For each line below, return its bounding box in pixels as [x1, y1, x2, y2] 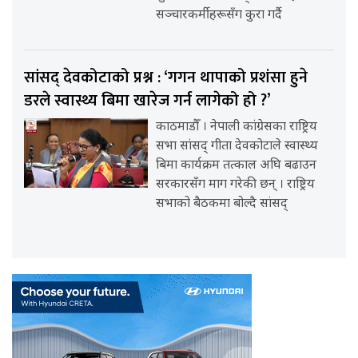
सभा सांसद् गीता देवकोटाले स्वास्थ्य [156, 137, 319, 155]
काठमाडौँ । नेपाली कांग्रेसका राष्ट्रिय [156, 118, 318, 136]
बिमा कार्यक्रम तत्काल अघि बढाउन [156, 157, 317, 174]
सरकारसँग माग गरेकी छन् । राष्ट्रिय [156, 176, 316, 193]
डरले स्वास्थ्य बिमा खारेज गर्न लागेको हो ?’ [24, 86, 271, 114]
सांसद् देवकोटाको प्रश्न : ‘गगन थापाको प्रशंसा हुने [24, 63, 308, 91]
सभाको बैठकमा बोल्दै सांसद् [156, 195, 288, 213]
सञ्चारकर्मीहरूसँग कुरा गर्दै [156, 6, 283, 24]
